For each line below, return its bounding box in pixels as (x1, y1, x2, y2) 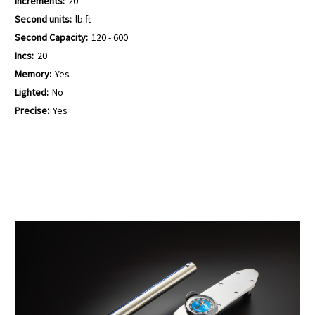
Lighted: (15, 85, 49, 98)
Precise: (15, 103, 49, 117)
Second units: (15, 13, 72, 25)
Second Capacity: (15, 30, 88, 44)
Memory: (15, 67, 51, 80)
